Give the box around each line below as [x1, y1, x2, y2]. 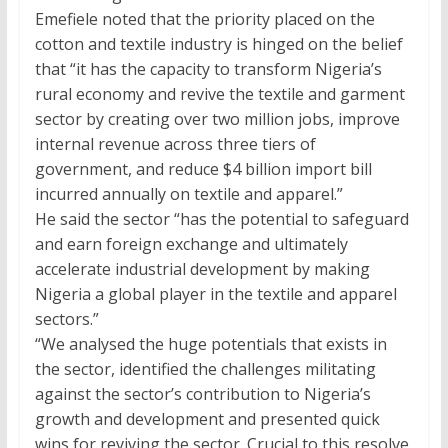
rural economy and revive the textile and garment [34, 83, 405, 106]
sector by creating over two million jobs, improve [34, 108, 400, 131]
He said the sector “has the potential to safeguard [34, 208, 409, 231]
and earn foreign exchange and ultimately [34, 233, 348, 256]
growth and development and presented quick [34, 408, 380, 431]
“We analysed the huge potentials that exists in [34, 333, 387, 356]
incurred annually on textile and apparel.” [34, 183, 343, 206]
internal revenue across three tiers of [34, 133, 316, 156]
